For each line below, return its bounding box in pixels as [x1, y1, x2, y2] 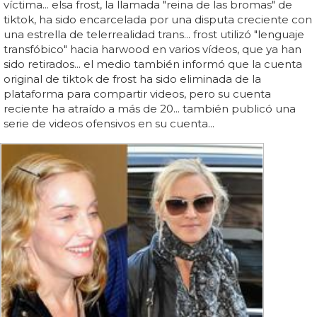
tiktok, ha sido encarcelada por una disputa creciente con [4, 12, 312, 26]
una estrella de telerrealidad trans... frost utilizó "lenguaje [4, 27, 304, 41]
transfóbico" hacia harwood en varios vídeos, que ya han [4, 42, 301, 56]
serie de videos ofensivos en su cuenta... [4, 116, 214, 130]
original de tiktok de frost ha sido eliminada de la [4, 71, 261, 86]
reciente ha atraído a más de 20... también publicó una [4, 101, 296, 115]
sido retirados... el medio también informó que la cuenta [4, 57, 302, 71]
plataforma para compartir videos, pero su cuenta [4, 86, 271, 100]
